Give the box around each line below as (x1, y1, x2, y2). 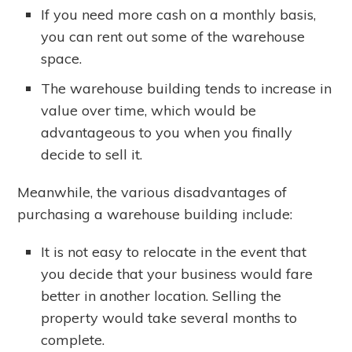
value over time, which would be (41, 101, 257, 119)
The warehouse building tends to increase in (41, 79, 332, 97)
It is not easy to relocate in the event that (41, 243, 307, 261)
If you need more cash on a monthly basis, (41, 5, 317, 24)
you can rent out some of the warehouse (41, 27, 306, 46)
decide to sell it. (41, 145, 143, 163)
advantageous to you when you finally (41, 123, 293, 141)
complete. (41, 331, 105, 349)
